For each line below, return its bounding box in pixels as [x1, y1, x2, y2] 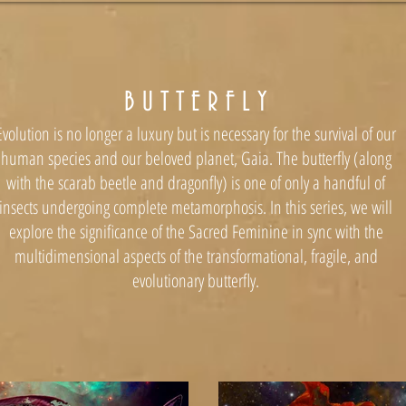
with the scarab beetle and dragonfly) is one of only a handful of [6, 170, 385, 195]
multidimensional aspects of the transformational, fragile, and [14, 244, 378, 268]
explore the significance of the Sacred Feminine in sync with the [8, 219, 383, 244]
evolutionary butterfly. [132, 268, 259, 293]
